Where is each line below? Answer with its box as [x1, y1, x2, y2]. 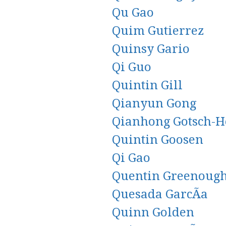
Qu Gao [112, 6, 154, 20]
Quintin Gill [112, 78, 183, 92]
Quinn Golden [112, 205, 194, 219]
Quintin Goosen [112, 133, 203, 147]
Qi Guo [112, 60, 151, 74]
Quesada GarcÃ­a [112, 187, 208, 201]
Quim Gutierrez [112, 24, 204, 38]
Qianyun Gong [112, 96, 196, 110]
